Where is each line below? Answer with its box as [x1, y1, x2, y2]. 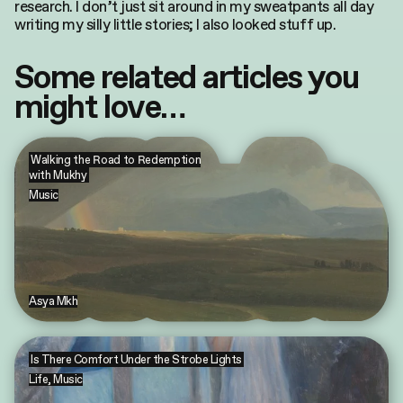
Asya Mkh [29, 292, 78, 309]
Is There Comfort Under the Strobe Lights [31, 351, 242, 367]
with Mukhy [29, 166, 87, 183]
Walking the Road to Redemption [31, 151, 201, 167]
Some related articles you [14, 57, 358, 98]
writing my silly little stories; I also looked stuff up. [14, 13, 336, 35]
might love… [14, 86, 185, 128]
